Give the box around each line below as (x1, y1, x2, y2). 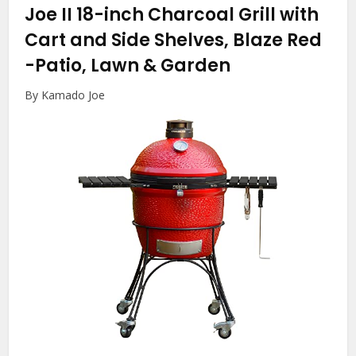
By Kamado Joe (25, 87, 106, 103)
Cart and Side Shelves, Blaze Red (25, 28, 323, 53)
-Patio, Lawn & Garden (25, 53, 231, 79)
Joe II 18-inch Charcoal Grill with (25, 2, 319, 28)
